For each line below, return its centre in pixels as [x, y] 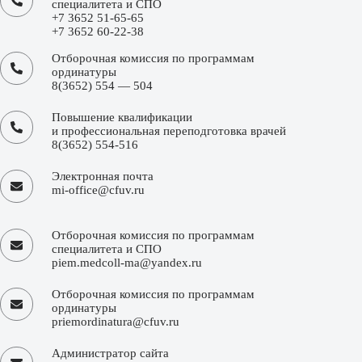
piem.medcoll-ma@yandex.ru [127, 263]
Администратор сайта [110, 354]
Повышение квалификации [122, 118]
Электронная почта [103, 177]
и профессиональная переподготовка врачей [169, 131]
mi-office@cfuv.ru [98, 190]
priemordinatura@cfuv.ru [116, 322]
